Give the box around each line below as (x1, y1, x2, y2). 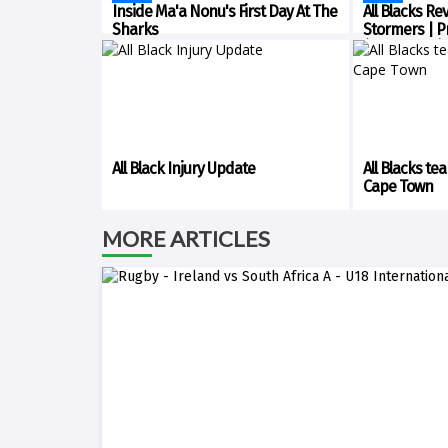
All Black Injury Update (112, 159, 255, 178)
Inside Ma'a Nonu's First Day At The (112, 2, 337, 21)
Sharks (112, 20, 158, 39)
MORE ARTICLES (102, 225, 270, 252)
